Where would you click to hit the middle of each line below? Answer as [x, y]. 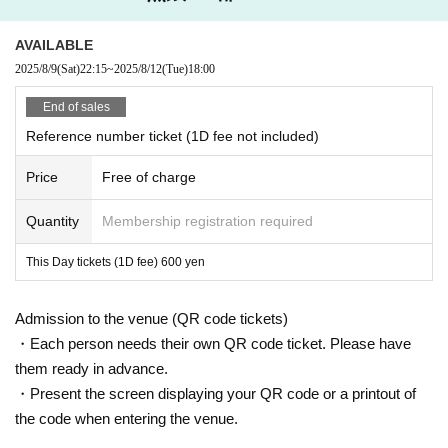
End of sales [76, 106]
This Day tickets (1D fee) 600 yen [115, 261]
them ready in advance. [91, 368]
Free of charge [149, 176]
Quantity [52, 220]
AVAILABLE [54, 44]
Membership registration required [207, 220]
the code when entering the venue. [126, 418]
